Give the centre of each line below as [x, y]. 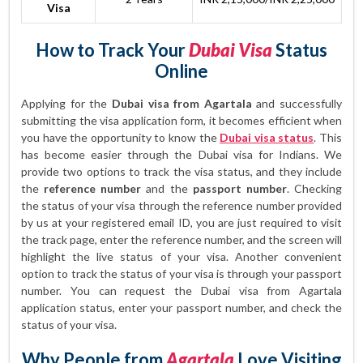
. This [328, 137]
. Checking [314, 188]
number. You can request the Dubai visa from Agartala [181, 290]
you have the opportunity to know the [121, 137]
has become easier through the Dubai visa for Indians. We [181, 154]
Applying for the [66, 103]
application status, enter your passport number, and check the [181, 307]
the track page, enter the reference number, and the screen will [181, 239]
